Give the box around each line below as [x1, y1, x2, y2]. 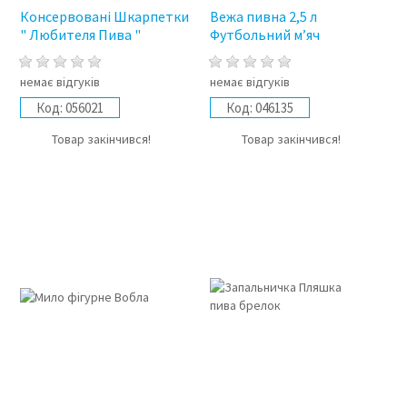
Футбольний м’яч [210, 25, 321, 44]
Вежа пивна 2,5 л [210, 6, 318, 25]
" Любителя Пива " [19, 25, 141, 44]
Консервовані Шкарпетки [19, 6, 189, 25]
